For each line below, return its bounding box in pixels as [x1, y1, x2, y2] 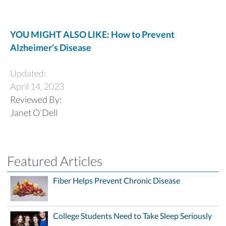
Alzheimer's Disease [10, 41, 91, 53]
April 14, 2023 [10, 80, 64, 92]
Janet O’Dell [10, 106, 58, 118]
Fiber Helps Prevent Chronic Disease [53, 176, 180, 185]
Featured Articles [7, 152, 102, 169]
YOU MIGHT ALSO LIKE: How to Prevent [10, 28, 175, 40]
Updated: [10, 67, 49, 79]
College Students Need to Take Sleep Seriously [53, 211, 212, 220]
